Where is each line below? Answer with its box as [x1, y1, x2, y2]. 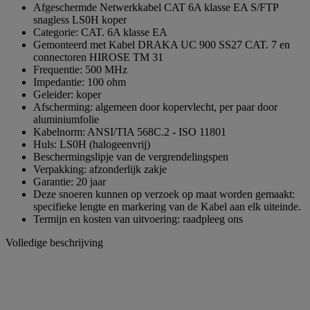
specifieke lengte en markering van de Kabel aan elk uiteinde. [33, 200, 301, 212]
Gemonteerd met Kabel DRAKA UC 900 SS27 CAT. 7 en [33, 38, 290, 51]
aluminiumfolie [33, 113, 99, 125]
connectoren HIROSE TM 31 [33, 51, 163, 63]
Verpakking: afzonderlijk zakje [33, 163, 167, 175]
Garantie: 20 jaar [33, 175, 106, 188]
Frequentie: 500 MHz [33, 63, 127, 75]
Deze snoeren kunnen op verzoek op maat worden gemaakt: [33, 188, 295, 200]
